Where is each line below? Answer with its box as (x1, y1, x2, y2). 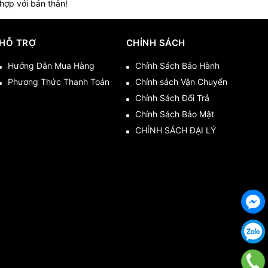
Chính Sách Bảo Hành (135, 60, 220, 71)
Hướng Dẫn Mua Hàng (8, 60, 95, 71)
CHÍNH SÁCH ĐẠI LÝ (135, 125, 216, 135)
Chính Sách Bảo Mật (135, 109, 214, 119)
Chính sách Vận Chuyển (135, 77, 227, 87)
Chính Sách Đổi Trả (135, 93, 209, 103)
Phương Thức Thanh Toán (8, 77, 110, 87)
